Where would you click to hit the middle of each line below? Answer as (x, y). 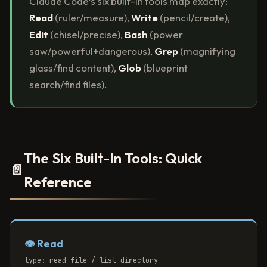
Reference (58, 182)
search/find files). (68, 85)
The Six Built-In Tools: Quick (113, 158)
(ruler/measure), (92, 18)
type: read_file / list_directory (91, 261)
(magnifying (207, 51)
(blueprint (164, 68)
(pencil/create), (194, 18)
